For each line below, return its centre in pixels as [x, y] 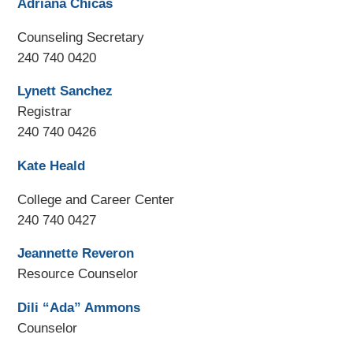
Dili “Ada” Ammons [79, 308]
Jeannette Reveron [76, 254]
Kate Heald [52, 166]
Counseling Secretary [81, 37]
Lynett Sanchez [65, 91]
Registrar [45, 112]
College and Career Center [98, 199]
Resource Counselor [78, 274]
